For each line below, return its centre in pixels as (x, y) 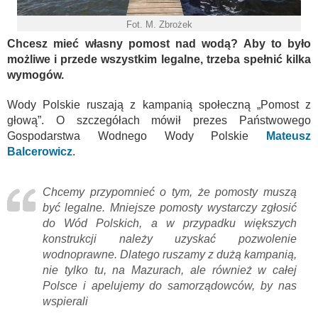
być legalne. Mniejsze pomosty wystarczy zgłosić (170, 207)
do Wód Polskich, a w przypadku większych (170, 223)
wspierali (65, 301)
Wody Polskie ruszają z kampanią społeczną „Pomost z (159, 104)
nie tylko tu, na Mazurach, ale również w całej (170, 270)
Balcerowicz (40, 151)
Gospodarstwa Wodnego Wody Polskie (128, 136)
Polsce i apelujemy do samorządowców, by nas (170, 285)
